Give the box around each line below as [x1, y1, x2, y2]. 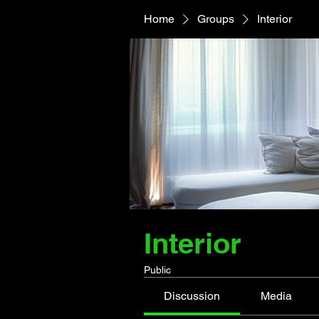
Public [144, 264, 171, 276]
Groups [197, 12, 234, 26]
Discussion [164, 289, 221, 303]
